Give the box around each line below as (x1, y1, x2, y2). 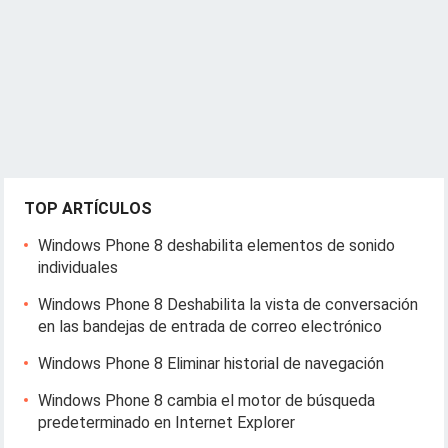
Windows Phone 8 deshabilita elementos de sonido (38, 236, 396, 255)
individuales (38, 258, 119, 277)
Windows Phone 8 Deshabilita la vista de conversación (38, 295, 419, 314)
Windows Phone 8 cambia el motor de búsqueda (38, 391, 376, 410)
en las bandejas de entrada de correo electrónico (38, 317, 383, 336)
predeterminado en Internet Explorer (38, 413, 296, 432)
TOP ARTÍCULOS (24, 199, 153, 218)
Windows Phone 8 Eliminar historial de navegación (38, 354, 385, 373)
